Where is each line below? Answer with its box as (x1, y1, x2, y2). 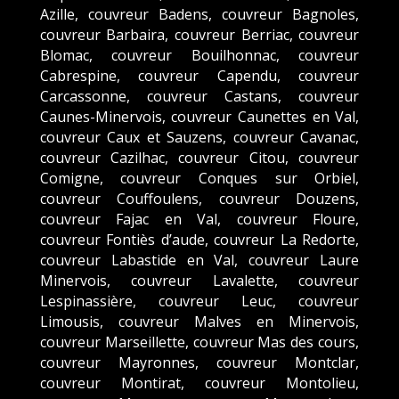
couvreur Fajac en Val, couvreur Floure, (39, 208, 360, 229)
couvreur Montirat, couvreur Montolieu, (39, 372, 360, 393)
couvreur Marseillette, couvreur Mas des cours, (39, 331, 360, 352)
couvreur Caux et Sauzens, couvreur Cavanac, (39, 126, 360, 147)
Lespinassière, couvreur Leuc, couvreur (39, 290, 360, 311)
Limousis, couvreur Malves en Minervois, (39, 311, 360, 331)
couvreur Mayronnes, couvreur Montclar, (39, 352, 360, 372)
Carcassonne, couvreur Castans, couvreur (39, 85, 360, 106)
